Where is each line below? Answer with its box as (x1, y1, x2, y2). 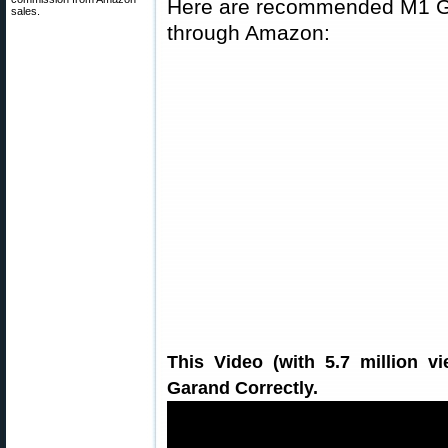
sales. (11, 5, 40, 17)
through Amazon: (167, 21, 330, 44)
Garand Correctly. (167, 378, 318, 398)
